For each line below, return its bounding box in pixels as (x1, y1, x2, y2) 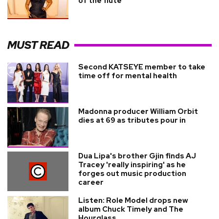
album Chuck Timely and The (78, 204, 183, 214)
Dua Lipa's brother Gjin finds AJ (78, 151, 196, 161)
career (78, 177, 104, 187)
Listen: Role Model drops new (78, 196, 188, 205)
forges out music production (78, 169, 186, 178)
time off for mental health (78, 71, 177, 81)
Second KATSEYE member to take (78, 62, 205, 72)
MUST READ (7, 38, 69, 52)
